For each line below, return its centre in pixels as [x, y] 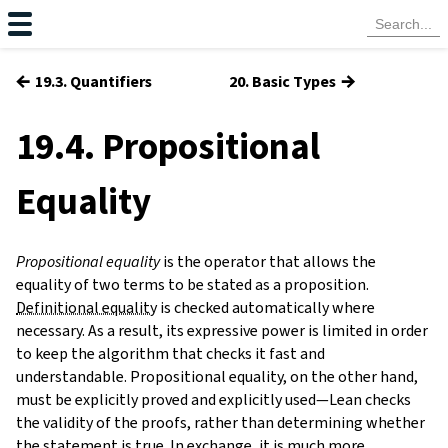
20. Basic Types [282, 81]
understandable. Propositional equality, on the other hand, [217, 376]
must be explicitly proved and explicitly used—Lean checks [213, 399]
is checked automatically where [266, 307]
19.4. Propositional [168, 146]
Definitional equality [86, 307]
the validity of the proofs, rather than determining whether [220, 422]
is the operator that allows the [268, 261]
